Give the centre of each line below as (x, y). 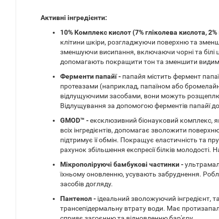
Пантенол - (78, 199)
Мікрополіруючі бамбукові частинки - (122, 164)
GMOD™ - (75, 120)
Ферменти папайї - (91, 77)
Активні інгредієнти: (74, 18)
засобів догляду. (87, 184)
